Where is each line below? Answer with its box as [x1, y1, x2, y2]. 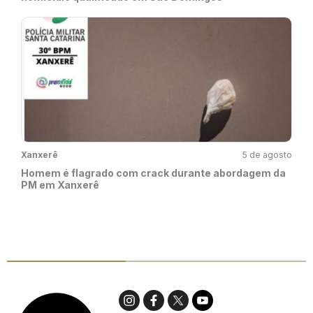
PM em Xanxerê [21, 178, 99, 191]
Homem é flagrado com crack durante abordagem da [21, 166, 286, 179]
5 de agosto [242, 149, 292, 160]
